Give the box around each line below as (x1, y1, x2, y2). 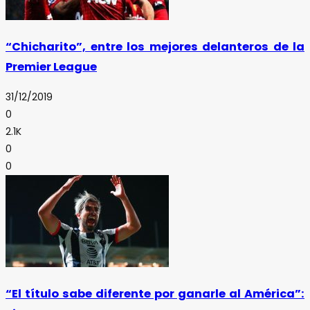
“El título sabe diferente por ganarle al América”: (6, 286, 304, 302)
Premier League (6, 59, 97, 75)
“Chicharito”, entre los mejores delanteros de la (6, 39, 304, 55)
